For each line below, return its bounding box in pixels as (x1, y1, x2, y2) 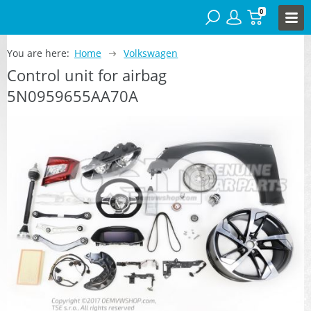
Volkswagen (124, 46, 178, 60)
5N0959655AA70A (7, 85, 138, 106)
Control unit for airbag (7, 64, 167, 85)
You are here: (7, 46, 69, 60)
